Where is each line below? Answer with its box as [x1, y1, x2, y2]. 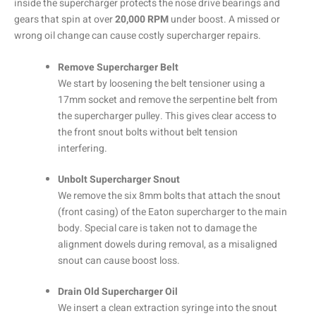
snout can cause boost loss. [58, 253, 180, 269]
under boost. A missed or [169, 11, 280, 27]
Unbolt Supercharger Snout [58, 172, 180, 188]
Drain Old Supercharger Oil [58, 284, 178, 300]
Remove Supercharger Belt [58, 60, 178, 75]
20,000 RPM [115, 11, 169, 27]
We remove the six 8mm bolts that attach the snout [58, 188, 281, 204]
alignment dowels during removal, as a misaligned [58, 237, 277, 253]
